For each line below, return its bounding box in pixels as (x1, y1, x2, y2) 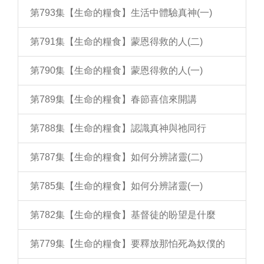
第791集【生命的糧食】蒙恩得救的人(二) (30, 37, 203, 47)
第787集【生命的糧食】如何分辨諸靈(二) (30, 152, 203, 162)
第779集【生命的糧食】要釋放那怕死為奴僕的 (30, 239, 225, 249)
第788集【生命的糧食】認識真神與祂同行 (30, 123, 206, 133)
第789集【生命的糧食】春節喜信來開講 (30, 94, 197, 104)
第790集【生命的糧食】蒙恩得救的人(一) (30, 65, 203, 75)
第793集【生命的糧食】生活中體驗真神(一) (30, 8, 212, 18)
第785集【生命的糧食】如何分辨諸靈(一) (30, 181, 203, 191)
